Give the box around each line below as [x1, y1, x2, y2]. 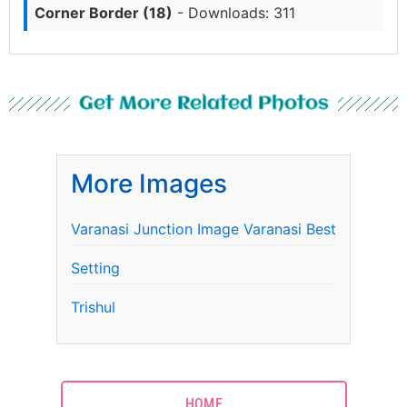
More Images [71, 167, 227, 199]
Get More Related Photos [78, 94, 329, 114]
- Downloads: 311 [173, 3, 295, 22]
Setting [71, 258, 120, 277]
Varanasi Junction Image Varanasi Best [71, 219, 336, 238]
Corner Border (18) [35, 3, 173, 22]
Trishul [71, 297, 115, 316]
